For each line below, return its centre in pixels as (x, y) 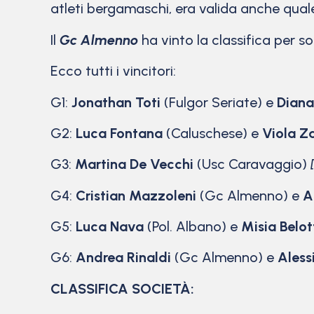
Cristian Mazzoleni (136, 195)
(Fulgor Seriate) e (219, 102)
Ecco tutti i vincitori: (115, 71)
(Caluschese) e (212, 133)
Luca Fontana (119, 133)
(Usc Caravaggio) (252, 164)
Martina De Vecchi (134, 164)
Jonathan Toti (116, 102)
